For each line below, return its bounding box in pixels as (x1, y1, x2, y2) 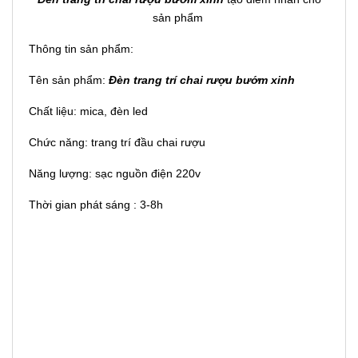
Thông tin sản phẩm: (29, 42, 133, 55)
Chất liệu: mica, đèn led (29, 105, 148, 117)
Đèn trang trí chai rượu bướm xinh (105, 74, 295, 86)
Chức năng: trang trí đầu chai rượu (29, 136, 205, 149)
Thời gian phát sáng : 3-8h (29, 198, 163, 211)
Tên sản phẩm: (29, 74, 105, 86)
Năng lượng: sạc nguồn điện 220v (29, 167, 201, 180)
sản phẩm (152, 11, 206, 24)
